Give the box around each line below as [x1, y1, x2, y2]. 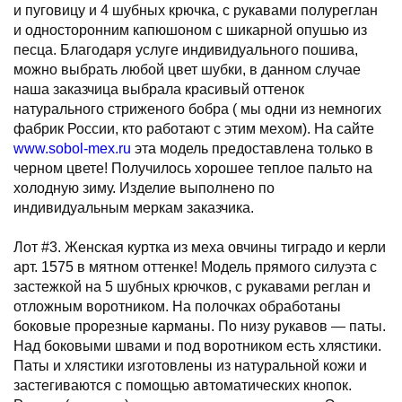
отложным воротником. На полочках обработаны [13, 299, 341, 314]
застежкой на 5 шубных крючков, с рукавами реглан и [13, 279, 371, 294]
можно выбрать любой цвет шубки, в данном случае [13, 62, 361, 77]
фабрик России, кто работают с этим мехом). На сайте [13, 121, 374, 136]
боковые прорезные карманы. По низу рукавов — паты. [13, 319, 386, 334]
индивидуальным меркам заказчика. [13, 200, 254, 215]
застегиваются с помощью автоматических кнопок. [13, 378, 352, 393]
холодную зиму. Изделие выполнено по [13, 180, 275, 196]
